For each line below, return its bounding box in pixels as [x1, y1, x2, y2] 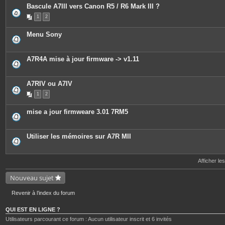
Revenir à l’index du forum [12, 190, 75, 196]
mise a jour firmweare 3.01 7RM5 [27, 108, 128, 116]
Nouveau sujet [10, 173, 54, 182]
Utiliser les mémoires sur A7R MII [27, 133, 131, 140]
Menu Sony [27, 31, 62, 38]
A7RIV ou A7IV [27, 80, 72, 87]
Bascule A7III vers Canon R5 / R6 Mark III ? [27, 3, 160, 10]
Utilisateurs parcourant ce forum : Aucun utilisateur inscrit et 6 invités [6, 216, 172, 222]
